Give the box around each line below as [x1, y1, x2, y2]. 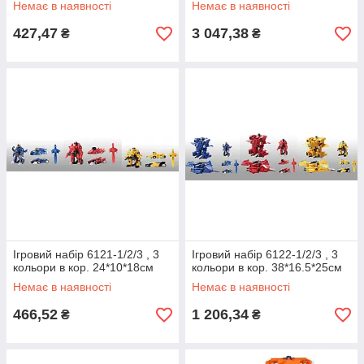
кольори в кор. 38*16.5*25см [192, 261, 342, 274]
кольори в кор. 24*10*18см [13, 261, 154, 274]
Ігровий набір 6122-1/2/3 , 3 [192, 248, 338, 261]
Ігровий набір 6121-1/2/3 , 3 [13, 248, 159, 261]
